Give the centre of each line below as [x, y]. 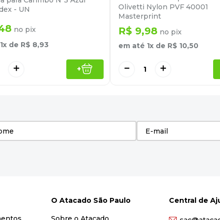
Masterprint [140, 16]
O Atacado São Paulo [91, 200]
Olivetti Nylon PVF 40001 [163, 7]
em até [133, 46]
